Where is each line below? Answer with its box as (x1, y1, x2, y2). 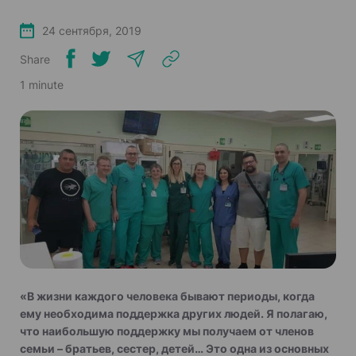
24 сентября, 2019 (42, 23, 141, 37)
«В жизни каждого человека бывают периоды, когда (20, 288, 315, 303)
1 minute (20, 78, 64, 91)
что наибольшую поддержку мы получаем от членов (20, 323, 314, 338)
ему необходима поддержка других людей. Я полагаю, (20, 306, 327, 320)
